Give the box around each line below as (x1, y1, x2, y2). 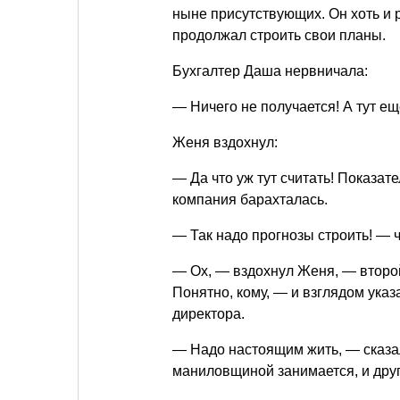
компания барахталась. (172, 192, 328, 208)
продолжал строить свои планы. (172, 28, 386, 44)
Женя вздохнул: (172, 135, 278, 151)
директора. (172, 306, 245, 322)
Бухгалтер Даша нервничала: (172, 63, 368, 79)
